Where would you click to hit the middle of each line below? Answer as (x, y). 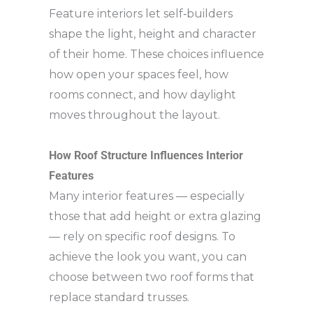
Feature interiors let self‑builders (141, 14)
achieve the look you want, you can (148, 257)
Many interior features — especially (147, 196)
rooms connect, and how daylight (143, 95)
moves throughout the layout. (134, 115)
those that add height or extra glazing (155, 216)
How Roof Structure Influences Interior (146, 155)
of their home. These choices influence (156, 54)
